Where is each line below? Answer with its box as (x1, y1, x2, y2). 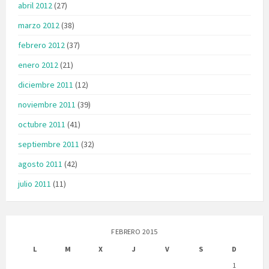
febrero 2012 (18, 39, 65, 50)
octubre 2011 (18, 118, 65, 130)
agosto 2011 (18, 158, 62, 169)
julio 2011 (18, 178, 51, 189)
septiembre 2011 (18, 138, 79, 150)
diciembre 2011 (18, 79, 73, 90)
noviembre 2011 (18, 98, 76, 110)
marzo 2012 (18, 19, 59, 31)
